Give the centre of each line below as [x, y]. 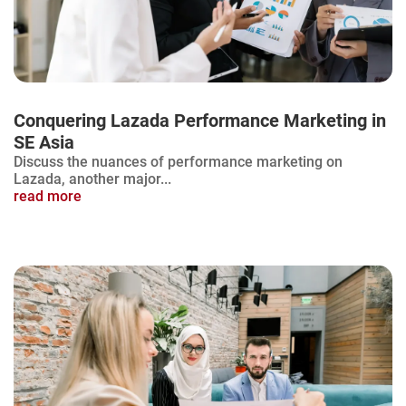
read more [48, 197]
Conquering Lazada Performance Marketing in [200, 121]
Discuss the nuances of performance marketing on [178, 162]
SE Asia [44, 143]
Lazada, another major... [92, 179]
